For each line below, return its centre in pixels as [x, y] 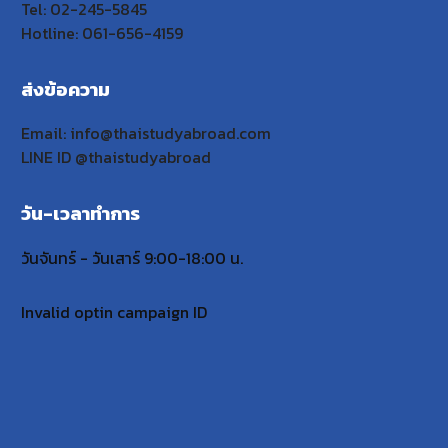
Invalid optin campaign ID [114, 312]
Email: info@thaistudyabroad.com [146, 133]
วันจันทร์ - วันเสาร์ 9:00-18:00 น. [132, 258]
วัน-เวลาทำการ [81, 213]
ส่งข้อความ [66, 88]
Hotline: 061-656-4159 [102, 32]
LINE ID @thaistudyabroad [116, 157]
